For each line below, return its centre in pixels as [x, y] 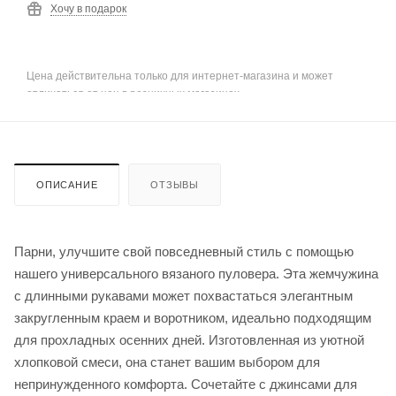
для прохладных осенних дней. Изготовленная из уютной [189, 340]
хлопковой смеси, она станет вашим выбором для [167, 362]
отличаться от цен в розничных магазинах [133, 94]
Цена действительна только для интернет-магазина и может [180, 76]
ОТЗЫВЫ [175, 185]
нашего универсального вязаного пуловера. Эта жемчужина [196, 274]
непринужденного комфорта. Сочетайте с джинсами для [186, 385]
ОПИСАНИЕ [67, 185]
